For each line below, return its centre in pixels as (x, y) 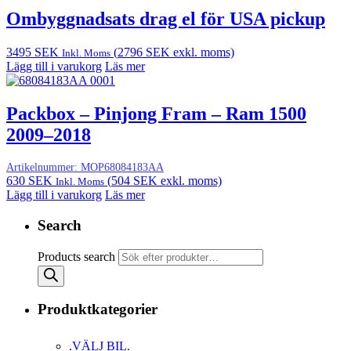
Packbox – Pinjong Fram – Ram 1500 (156, 114)
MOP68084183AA (122, 168)
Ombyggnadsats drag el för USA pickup (166, 19)
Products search (78, 256)
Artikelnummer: (43, 168)
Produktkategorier (98, 309)
